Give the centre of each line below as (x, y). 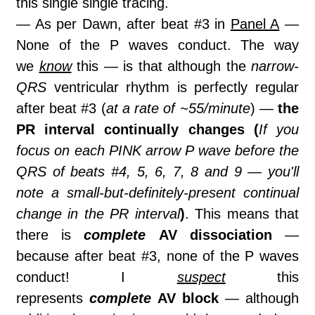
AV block (188, 298)
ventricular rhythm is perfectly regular (173, 88)
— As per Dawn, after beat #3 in (123, 24)
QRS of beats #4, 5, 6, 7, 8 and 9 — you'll (157, 172)
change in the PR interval (98, 214)
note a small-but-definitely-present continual (157, 193)
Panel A (255, 24)
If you (279, 130)
